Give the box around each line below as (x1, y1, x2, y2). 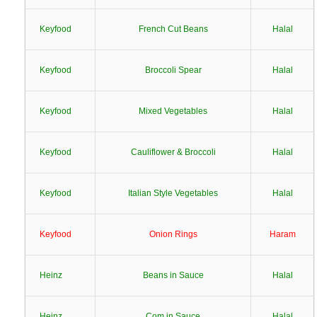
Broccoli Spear (144, 65, 202, 75)
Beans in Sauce (142, 270, 204, 280)
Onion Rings (149, 229, 197, 239)
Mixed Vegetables (139, 106, 207, 116)
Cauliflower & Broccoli (130, 147, 216, 157)
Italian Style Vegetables (128, 188, 218, 198)
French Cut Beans (138, 24, 208, 34)
